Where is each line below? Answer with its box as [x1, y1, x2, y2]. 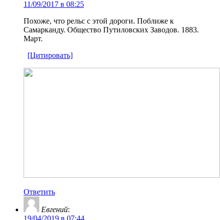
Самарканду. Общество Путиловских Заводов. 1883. [24, 25, 199, 34]
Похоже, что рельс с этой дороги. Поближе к [24, 16, 174, 25]
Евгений [41, 205, 68, 214]
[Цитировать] [27, 51, 73, 59]
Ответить [24, 187, 55, 196]
